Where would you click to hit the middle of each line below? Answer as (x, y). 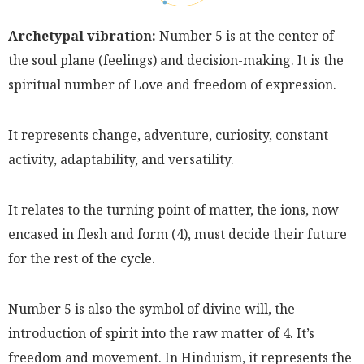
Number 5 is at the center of (245, 35)
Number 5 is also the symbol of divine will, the (152, 308)
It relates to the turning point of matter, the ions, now (173, 209)
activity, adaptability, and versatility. (121, 159)
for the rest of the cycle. (82, 258)
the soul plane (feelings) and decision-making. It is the (176, 60)
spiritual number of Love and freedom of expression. (172, 84)
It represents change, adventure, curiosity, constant (168, 134)
